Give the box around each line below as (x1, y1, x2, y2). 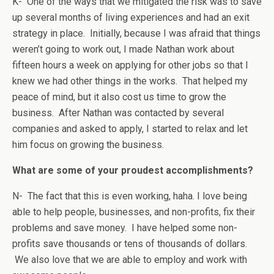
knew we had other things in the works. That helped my (12, 75, 248, 87)
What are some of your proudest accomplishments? (12, 165, 253, 176)
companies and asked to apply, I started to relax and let (12, 123, 248, 135)
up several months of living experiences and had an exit (12, 12, 250, 23)
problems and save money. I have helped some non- (12, 222, 237, 234)
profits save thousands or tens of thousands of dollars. (12, 238, 247, 250)
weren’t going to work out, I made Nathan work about (12, 43, 234, 55)
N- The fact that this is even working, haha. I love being (12, 190, 247, 202)
